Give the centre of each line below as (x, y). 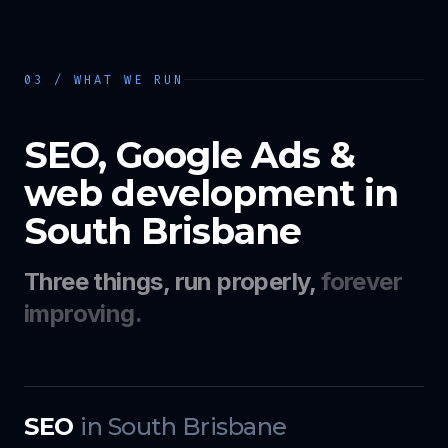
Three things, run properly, (173, 281)
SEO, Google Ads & (189, 154)
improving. (83, 313)
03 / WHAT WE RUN (104, 79)
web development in (211, 192)
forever (362, 281)
